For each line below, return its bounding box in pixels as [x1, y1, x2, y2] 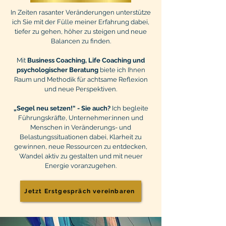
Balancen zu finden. [50, 37, 111, 45]
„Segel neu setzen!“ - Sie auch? [13, 104, 110, 112]
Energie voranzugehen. [45, 162, 117, 169]
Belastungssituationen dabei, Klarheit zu [20, 133, 142, 141]
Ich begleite [110, 104, 148, 112]
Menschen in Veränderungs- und [30, 124, 131, 131]
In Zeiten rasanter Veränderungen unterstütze [11, 9, 151, 16]
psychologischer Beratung [16, 66, 98, 74]
